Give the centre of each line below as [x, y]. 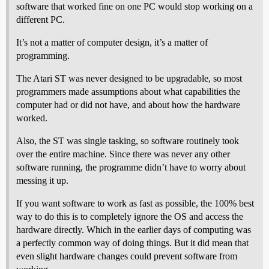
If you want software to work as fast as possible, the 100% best [135, 203]
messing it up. [42, 180]
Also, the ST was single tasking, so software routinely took [128, 141]
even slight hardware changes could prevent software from [127, 256]
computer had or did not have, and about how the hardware [128, 104]
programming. [43, 55]
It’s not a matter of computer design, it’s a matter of [112, 42]
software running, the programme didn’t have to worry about [131, 167]
